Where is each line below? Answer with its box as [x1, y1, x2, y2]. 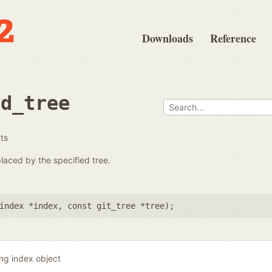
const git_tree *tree [67, 200, 165, 211]
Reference [210, 30, 256, 46]
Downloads [142, 30, 193, 46]
